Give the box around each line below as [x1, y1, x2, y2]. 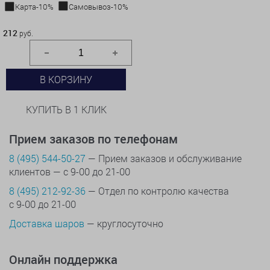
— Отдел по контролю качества [86, 184, 229, 197]
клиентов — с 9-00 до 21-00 [9, 165, 130, 178]
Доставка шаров [9, 216, 84, 230]
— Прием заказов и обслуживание [86, 151, 242, 165]
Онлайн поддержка [9, 251, 118, 268]
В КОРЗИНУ [40, 72, 92, 86]
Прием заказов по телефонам [9, 130, 178, 147]
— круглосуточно [84, 216, 163, 230]
